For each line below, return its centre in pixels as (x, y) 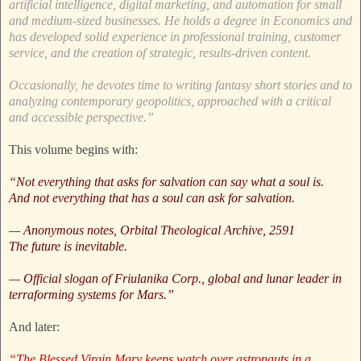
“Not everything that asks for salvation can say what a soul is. (166, 182)
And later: (34, 327)
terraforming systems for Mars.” (91, 295)
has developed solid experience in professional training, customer (175, 37)
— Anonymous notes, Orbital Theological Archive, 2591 (152, 230)
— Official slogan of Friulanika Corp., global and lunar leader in (175, 279)
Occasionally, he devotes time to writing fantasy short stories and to (180, 85)
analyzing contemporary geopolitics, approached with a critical (170, 102)
